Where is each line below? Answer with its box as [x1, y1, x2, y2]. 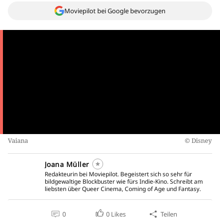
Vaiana [8, 136, 28, 145]
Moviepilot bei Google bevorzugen [64, 6, 165, 15]
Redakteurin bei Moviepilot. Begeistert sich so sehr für [45, 170, 192, 179]
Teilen [160, 210, 177, 219]
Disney [192, 136, 212, 145]
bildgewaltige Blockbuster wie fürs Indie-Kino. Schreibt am [45, 177, 203, 186]
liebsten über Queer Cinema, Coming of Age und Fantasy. [45, 185, 201, 193]
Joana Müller [45, 160, 89, 169]
